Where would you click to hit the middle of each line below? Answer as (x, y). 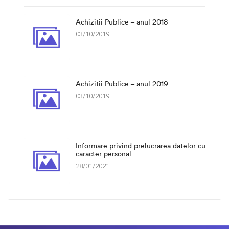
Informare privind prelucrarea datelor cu (141, 146)
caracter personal (104, 154)
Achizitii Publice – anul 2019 (122, 84)
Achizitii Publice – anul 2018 (122, 22)
